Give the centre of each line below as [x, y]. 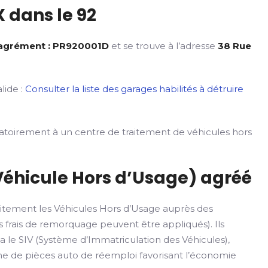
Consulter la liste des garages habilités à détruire [135, 89]
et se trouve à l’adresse [164, 46]
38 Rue [235, 46]
